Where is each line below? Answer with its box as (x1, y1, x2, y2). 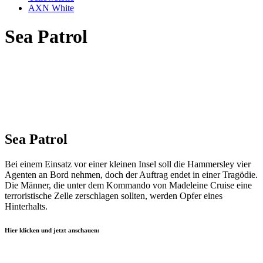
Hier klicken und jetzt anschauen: (5, 227, 100, 234)
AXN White (28, 3, 74, 13)
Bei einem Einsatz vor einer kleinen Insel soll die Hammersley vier (5, 159, 251, 170)
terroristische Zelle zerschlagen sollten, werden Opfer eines (5, 191, 222, 201)
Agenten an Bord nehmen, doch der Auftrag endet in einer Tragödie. (5, 170, 258, 180)
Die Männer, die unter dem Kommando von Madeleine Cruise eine (5, 180, 252, 191)
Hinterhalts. (5, 201, 48, 212)
